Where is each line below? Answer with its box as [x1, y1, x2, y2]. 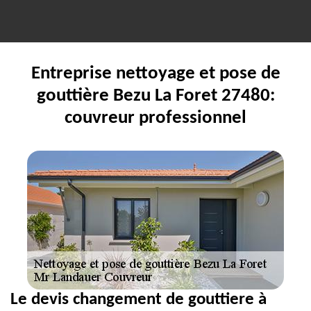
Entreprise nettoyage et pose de [31, 65, 280, 83]
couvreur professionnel [65, 109, 246, 128]
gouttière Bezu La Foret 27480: [36, 87, 275, 106]
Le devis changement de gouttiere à [10, 291, 267, 308]
